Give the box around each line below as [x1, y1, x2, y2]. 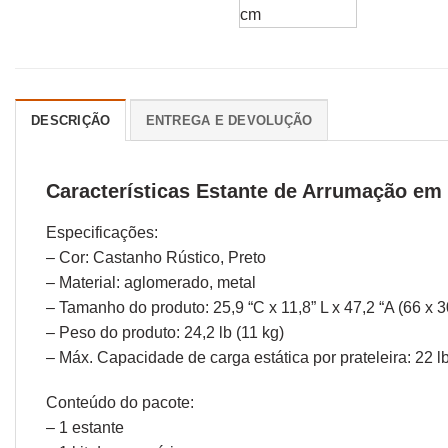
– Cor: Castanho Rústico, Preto [46, 248, 266, 266]
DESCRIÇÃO [31, 113, 111, 128]
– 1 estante [46, 419, 124, 437]
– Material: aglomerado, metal [46, 273, 256, 291]
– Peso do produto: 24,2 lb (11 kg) [46, 323, 284, 341]
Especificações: [46, 223, 158, 241]
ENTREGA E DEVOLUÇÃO [145, 113, 313, 128]
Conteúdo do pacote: [46, 394, 194, 412]
